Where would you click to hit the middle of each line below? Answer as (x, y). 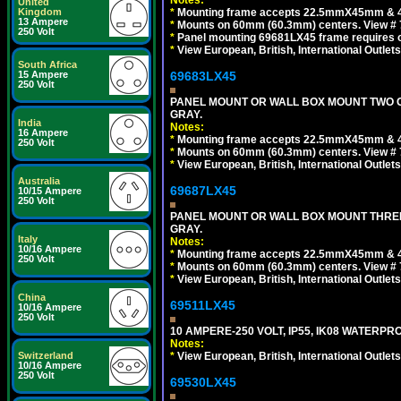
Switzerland (46, 355)
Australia (39, 181)
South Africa (47, 64)
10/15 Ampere (50, 191)
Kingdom (40, 12)
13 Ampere (43, 21)
